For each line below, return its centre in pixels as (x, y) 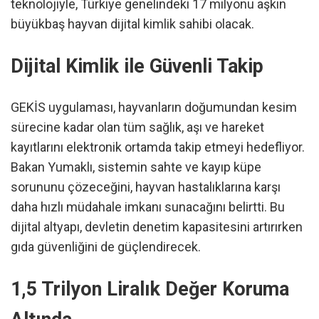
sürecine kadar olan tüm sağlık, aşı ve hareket (137, 127)
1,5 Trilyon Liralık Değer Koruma (150, 289)
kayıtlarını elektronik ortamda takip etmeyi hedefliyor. (158, 147)
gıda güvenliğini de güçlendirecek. (106, 247)
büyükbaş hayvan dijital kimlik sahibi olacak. (132, 24)
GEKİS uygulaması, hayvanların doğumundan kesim (154, 108)
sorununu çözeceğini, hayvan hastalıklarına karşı (146, 187)
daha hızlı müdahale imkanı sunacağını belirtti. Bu (148, 207)
